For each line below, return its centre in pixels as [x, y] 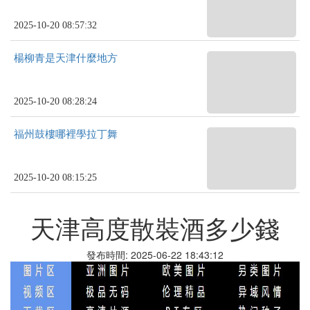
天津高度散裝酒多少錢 [155, 227]
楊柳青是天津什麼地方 [66, 58]
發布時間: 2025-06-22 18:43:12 [155, 255]
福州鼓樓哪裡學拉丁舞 [66, 134]
